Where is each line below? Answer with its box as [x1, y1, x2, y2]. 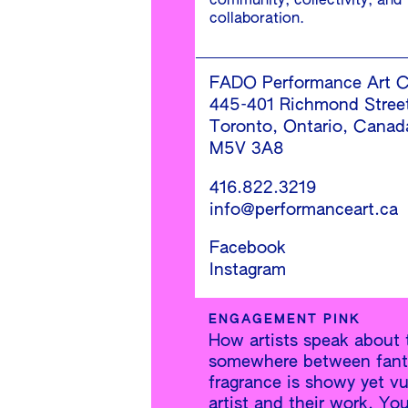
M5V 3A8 [209, 141, 284, 158]
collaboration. [209, 12, 304, 27]
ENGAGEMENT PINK [209, 313, 361, 327]
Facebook [209, 240, 286, 258]
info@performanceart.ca [209, 201, 398, 219]
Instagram [209, 262, 286, 280]
